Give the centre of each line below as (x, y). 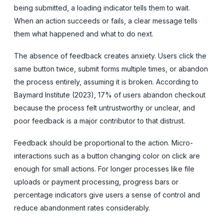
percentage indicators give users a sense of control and (107, 194)
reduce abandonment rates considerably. (82, 207)
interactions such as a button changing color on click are (107, 155)
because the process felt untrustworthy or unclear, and (104, 107)
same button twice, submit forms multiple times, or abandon (111, 68)
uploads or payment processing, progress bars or (96, 181)
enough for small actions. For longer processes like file (104, 168)
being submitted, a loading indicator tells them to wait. (102, 7)
